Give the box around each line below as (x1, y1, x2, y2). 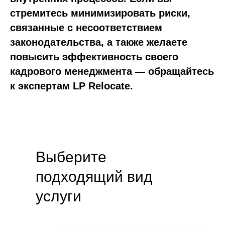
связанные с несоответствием (10, 22, 162, 33)
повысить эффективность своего (10, 51, 178, 62)
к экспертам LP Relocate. (10, 80, 133, 91)
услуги (36, 188, 81, 204)
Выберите (36, 149, 106, 165)
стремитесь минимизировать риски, (10, 8, 190, 19)
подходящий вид (36, 168, 153, 185)
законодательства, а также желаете (10, 37, 187, 48)
